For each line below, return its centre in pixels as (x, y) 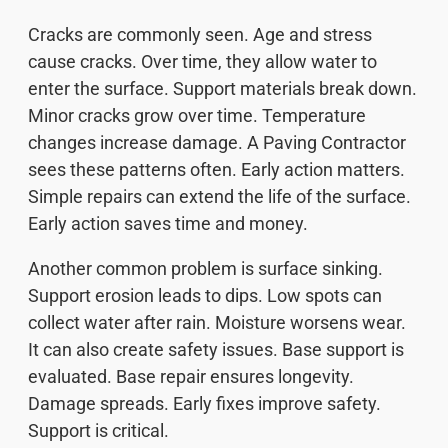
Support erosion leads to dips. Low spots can (205, 296)
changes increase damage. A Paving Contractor (217, 143)
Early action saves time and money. (168, 224)
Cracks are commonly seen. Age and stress (200, 35)
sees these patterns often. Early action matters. (216, 170)
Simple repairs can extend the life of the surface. (219, 197)
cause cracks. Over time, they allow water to (202, 62)
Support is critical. (98, 431)
